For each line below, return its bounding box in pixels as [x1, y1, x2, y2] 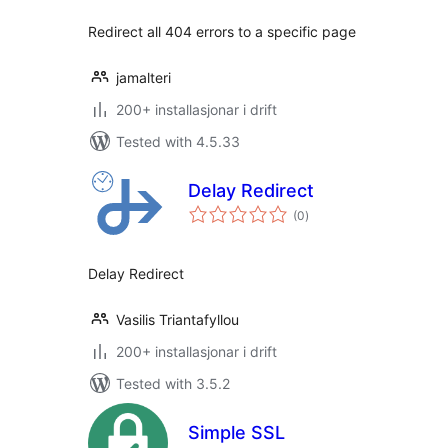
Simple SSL [188, 422, 285, 443]
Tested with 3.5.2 [116, 375, 230, 392]
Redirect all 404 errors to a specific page [88, 23, 356, 40]
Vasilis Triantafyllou [116, 311, 239, 328]
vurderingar [304, 201, 368, 216]
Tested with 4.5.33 [116, 133, 240, 150]
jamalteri [116, 69, 171, 86]
